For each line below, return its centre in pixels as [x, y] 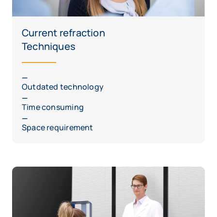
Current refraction [63, 33]
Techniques [49, 46]
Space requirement [58, 128]
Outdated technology [63, 87]
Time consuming [53, 107]
